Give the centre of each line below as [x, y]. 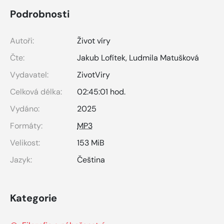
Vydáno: [25, 108]
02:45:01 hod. [101, 91]
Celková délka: [36, 91]
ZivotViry [93, 74]
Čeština [91, 159]
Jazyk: [21, 159]
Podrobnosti [40, 14]
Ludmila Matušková [164, 57]
